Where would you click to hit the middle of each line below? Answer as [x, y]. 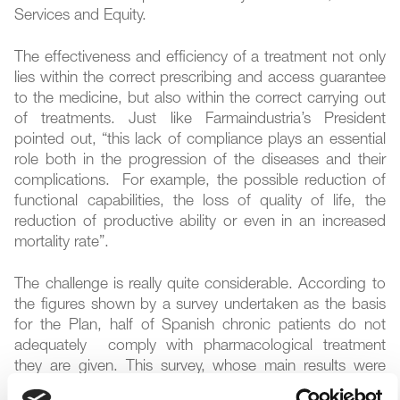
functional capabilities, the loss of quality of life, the [200, 203]
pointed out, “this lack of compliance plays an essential [200, 141]
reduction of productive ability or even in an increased [200, 223]
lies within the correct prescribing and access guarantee [200, 79]
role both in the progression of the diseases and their [200, 162]
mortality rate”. [62, 244]
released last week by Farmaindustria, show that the [200, 388]
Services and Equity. [81, 17]
